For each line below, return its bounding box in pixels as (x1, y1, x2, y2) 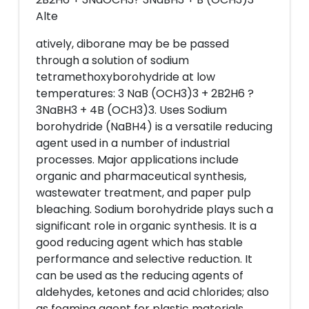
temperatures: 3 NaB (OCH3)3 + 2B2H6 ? (36, 86, 254, 101)
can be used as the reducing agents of (36, 268, 243, 283)
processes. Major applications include (36, 152, 239, 168)
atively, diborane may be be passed (36, 36, 229, 52)
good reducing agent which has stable (36, 235, 243, 250)
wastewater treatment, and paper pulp (36, 185, 251, 201)
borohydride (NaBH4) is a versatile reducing (36, 119, 272, 134)
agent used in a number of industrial (36, 135, 230, 151)
